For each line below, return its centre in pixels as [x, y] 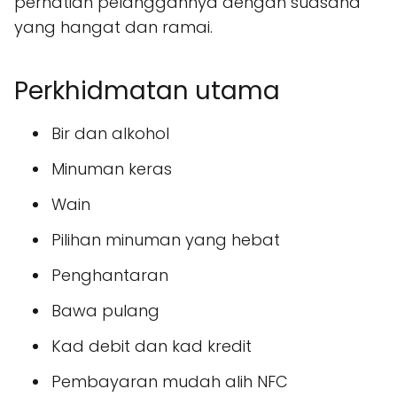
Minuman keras [112, 169]
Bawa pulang [105, 311]
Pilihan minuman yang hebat [166, 240]
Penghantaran [110, 275]
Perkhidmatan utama [147, 91]
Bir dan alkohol [110, 133]
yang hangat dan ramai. [113, 27]
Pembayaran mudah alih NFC [170, 381]
